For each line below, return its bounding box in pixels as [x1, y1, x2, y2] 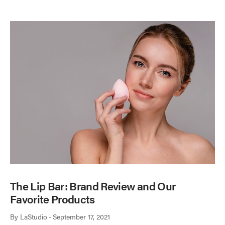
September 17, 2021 [53, 211, 110, 222]
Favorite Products [10, 191, 95, 207]
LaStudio [20, 211, 47, 222]
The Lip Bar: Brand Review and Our [10, 178, 176, 194]
